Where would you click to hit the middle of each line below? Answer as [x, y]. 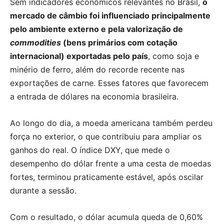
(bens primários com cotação [119, 42]
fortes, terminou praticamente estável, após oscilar [107, 177]
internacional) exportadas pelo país [79, 56]
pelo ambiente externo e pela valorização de [96, 29]
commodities [35, 42]
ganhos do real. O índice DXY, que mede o [90, 150]
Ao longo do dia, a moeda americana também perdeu [111, 123]
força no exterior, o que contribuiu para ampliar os [106, 136]
